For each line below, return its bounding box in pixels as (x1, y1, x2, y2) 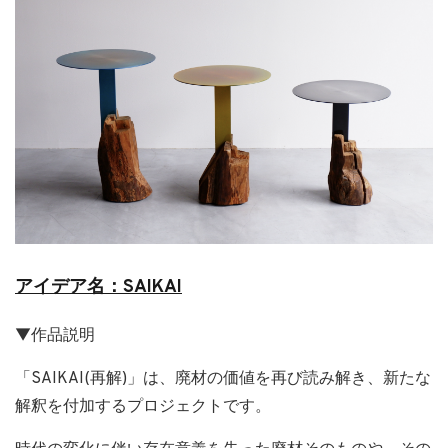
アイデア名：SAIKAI (15, 276, 182, 300)
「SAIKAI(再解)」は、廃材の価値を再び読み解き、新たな (15, 369, 431, 390)
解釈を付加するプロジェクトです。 (15, 397, 271, 418)
